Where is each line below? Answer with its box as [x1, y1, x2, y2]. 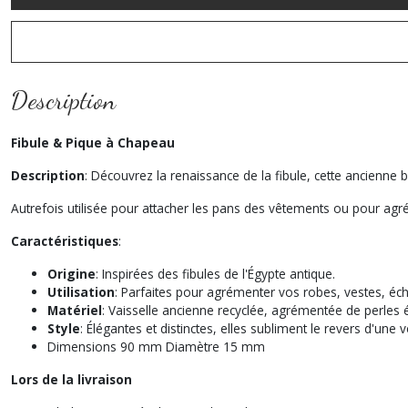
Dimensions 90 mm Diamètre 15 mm [47, 338, 265, 355]
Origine [47, 265, 96, 282]
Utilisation [47, 283, 115, 301]
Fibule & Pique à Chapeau [11, 134, 178, 151]
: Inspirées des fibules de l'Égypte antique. [96, 265, 335, 282]
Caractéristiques [11, 232, 118, 250]
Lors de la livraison [11, 371, 136, 388]
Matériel [47, 301, 102, 319]
